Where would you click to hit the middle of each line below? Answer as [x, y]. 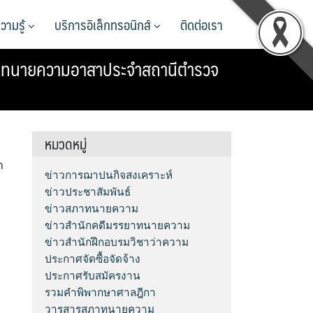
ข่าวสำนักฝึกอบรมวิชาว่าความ [117, 242]
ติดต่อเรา [202, 24]
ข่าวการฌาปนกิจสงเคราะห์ [109, 175]
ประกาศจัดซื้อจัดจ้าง [93, 259]
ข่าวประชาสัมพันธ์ [88, 192]
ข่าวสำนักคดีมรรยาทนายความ [118, 225]
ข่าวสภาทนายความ [92, 209]
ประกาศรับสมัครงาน [93, 276]
